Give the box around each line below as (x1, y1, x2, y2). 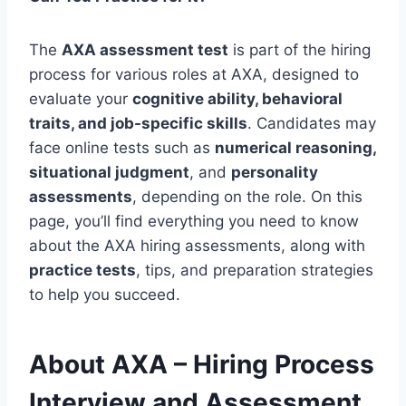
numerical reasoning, (215, 138, 376, 157)
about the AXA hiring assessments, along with (29, 236, 365, 255)
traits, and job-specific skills (29, 113, 247, 132)
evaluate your (29, 89, 132, 108)
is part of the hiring (228, 40, 371, 59)
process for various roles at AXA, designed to (29, 64, 359, 83)
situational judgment (29, 162, 189, 181)
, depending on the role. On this (132, 187, 362, 206)
